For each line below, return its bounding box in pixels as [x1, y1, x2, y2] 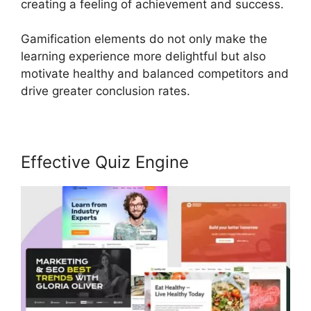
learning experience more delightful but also [21, 49, 266, 64]
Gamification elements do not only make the [21, 32, 267, 47]
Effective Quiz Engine [21, 152, 189, 173]
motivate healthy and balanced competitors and [21, 67, 289, 81]
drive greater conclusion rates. [21, 84, 190, 99]
